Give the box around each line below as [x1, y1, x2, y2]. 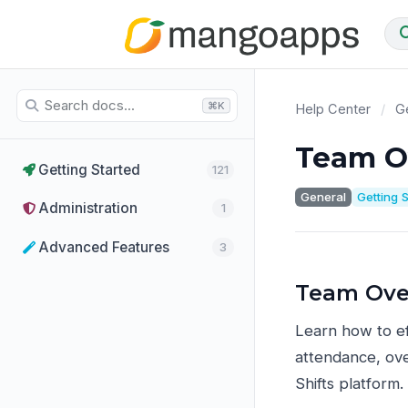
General [300, 189, 346, 205]
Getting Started [37, 160, 140, 178]
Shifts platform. [295, 373, 403, 393]
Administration [37, 199, 138, 218]
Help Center [295, 101, 371, 118]
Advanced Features [37, 239, 169, 257]
